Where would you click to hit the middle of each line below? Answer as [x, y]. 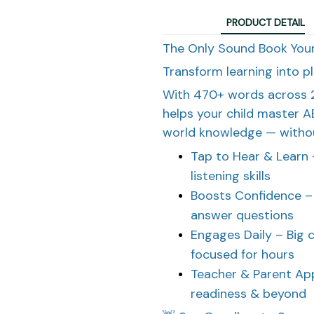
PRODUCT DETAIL [266, 23]
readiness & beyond [248, 293]
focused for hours [243, 254]
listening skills [231, 176]
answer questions [242, 215]
